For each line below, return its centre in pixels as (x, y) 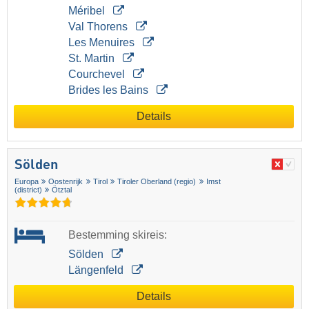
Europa (27, 182)
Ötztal (62, 190)
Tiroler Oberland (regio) (157, 182)
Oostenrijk (66, 182)
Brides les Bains (109, 90)
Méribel (88, 11)
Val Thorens (99, 27)
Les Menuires (102, 43)
